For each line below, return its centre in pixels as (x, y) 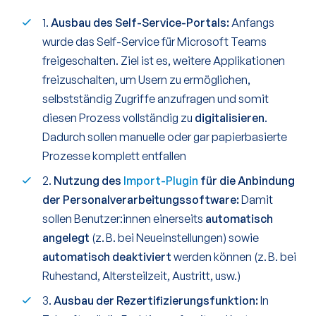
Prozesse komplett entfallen (114, 156)
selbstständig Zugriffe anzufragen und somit (156, 99)
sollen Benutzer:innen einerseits (124, 219)
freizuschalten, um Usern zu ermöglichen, (146, 80)
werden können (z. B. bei (234, 257)
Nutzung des (89, 181)
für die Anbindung (247, 181)
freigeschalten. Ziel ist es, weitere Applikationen (164, 61)
